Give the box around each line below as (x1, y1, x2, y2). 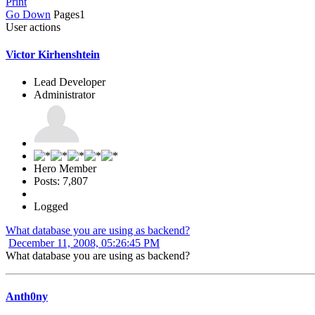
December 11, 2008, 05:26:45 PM (8, 237, 160, 250)
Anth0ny (6, 290, 48, 302)
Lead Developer (34, 76, 105, 89)
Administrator (34, 89, 95, 101)
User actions (6, 20, 60, 33)
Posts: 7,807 (34, 175, 88, 188)
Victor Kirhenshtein (6, 49, 100, 61)
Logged (34, 200, 68, 213)
